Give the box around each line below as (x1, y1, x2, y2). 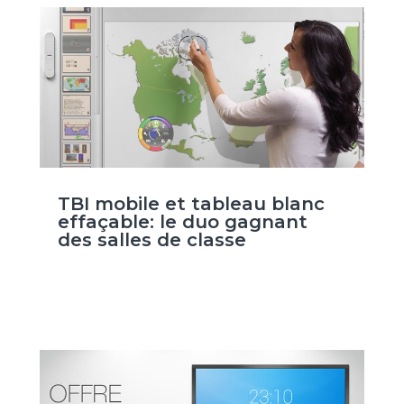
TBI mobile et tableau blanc (57, 193, 325, 216)
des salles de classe (57, 229, 246, 252)
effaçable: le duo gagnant (57, 211, 308, 234)
